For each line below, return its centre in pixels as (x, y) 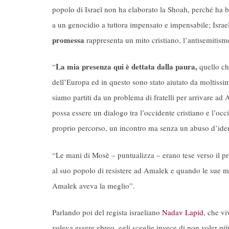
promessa (68, 40)
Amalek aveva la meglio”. (94, 185)
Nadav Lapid (183, 212)
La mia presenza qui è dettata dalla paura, (127, 67)
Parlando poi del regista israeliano (107, 212)
